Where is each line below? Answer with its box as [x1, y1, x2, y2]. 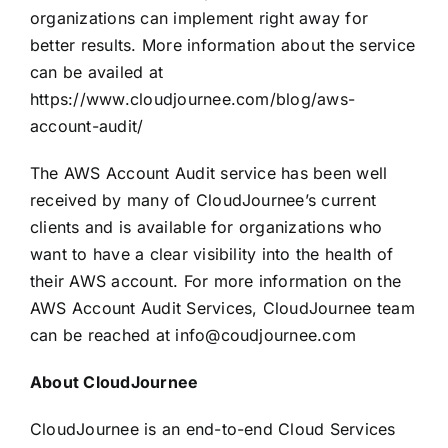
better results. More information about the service [29, 34, 415, 55]
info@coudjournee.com [175, 324, 357, 345]
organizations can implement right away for [29, 7, 369, 28]
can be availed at [29, 61, 164, 82]
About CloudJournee [29, 371, 199, 392]
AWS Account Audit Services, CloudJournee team [29, 297, 415, 318]
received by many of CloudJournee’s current [29, 189, 377, 210]
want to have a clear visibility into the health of [29, 243, 393, 264]
